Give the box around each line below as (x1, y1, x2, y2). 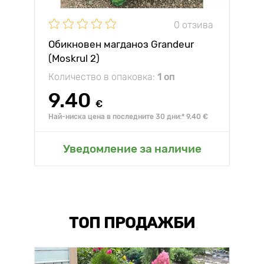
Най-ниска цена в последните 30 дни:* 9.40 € (48, 113, 208, 121)
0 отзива (174, 19, 213, 31)
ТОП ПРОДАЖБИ (69, 214, 195, 232)
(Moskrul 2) (48, 52, 100, 64)
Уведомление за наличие (62, 142, 202, 156)
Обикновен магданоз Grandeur (48, 38, 194, 50)
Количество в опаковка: (48, 71, 157, 82)
